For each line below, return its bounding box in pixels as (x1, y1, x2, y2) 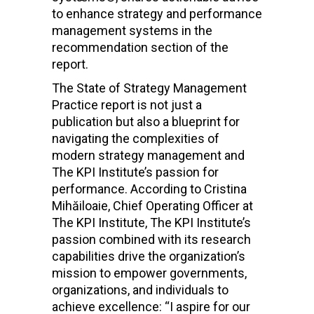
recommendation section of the (52, 40, 228, 55)
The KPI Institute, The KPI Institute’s (52, 215, 251, 231)
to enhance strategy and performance (52, 6, 262, 22)
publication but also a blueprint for (52, 114, 240, 130)
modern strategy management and (52, 148, 245, 163)
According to (130, 182, 204, 197)
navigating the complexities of (52, 131, 219, 146)
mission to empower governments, (52, 266, 247, 281)
